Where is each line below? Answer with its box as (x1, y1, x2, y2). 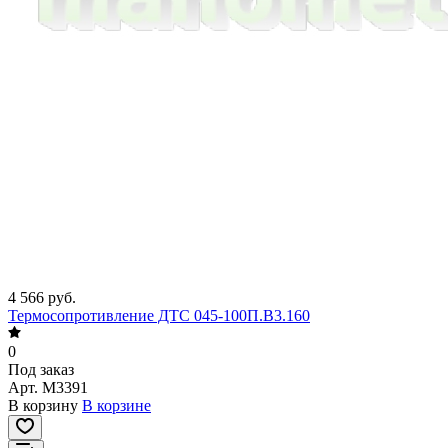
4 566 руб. (8, 289, 76, 307)
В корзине (82, 397, 151, 415)
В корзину (8, 397, 78, 415)
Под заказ (8, 361, 74, 379)
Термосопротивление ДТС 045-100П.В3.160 (8, 307, 310, 325)
